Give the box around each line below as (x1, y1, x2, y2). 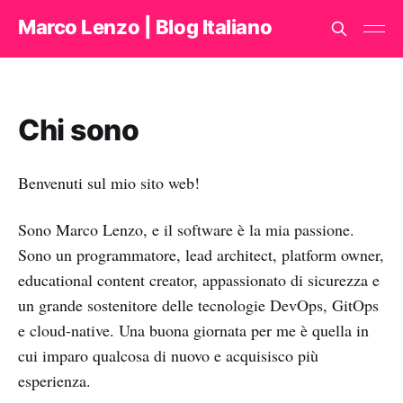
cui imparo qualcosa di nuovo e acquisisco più (18, 345, 318, 366)
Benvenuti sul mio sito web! (18, 172, 200, 193)
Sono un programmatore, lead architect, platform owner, (18, 244, 384, 265)
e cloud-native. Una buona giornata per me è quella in (18, 319, 369, 341)
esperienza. (18, 370, 96, 391)
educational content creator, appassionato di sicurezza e (18, 269, 380, 291)
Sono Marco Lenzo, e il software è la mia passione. (18, 219, 354, 240)
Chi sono (18, 112, 139, 148)
